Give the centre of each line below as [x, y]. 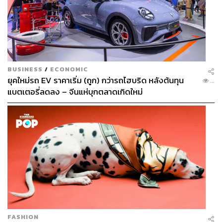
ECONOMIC [69, 69]
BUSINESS [25, 69]
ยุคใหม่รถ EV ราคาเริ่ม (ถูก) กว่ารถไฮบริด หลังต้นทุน [96, 81]
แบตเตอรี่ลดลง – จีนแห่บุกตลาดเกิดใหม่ [75, 92]
